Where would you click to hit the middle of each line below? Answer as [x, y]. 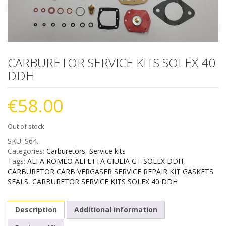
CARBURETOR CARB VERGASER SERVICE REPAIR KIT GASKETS [110, 171]
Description [36, 209]
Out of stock [26, 126]
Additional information [116, 209]
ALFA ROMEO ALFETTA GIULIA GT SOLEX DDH [105, 161]
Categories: [27, 151]
